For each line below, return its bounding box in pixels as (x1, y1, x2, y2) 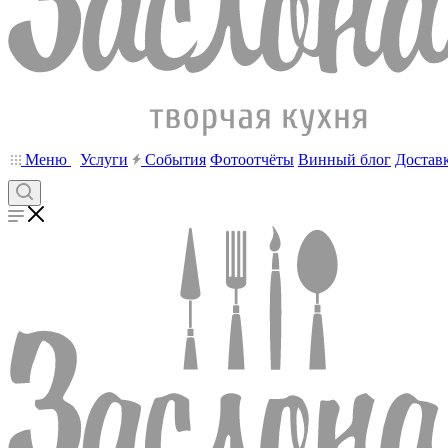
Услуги (80, 151, 128, 168)
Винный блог (298, 151, 391, 168)
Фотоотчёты (210, 151, 294, 168)
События (141, 151, 206, 168)
